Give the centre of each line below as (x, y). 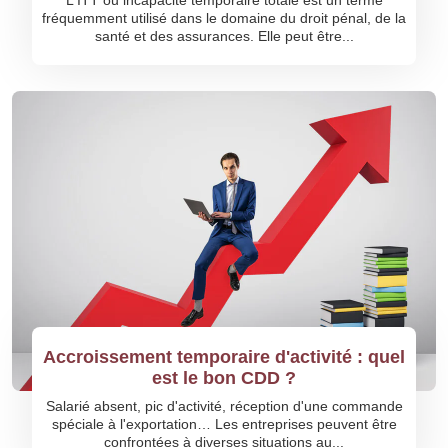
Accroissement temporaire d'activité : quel (224, 357)
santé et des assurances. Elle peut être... (224, 36)
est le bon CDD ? (224, 378)
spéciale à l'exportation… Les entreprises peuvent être (224, 424)
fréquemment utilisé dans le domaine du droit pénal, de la (224, 18)
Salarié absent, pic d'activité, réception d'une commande (224, 406)
